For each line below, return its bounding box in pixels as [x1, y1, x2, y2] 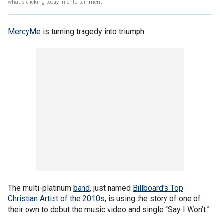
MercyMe [8, 27, 41, 36]
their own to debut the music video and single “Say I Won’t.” [8, 205, 210, 214]
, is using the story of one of [105, 194, 201, 203]
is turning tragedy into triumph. [41, 27, 146, 36]
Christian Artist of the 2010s [8, 194, 105, 203]
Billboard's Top [133, 183, 183, 192]
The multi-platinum [8, 183, 73, 192]
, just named [90, 183, 133, 192]
